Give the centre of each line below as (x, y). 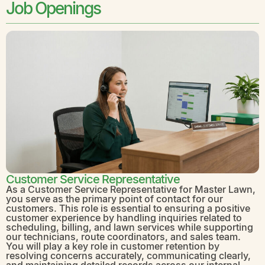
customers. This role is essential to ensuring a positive (128, 208)
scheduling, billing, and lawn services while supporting (130, 227)
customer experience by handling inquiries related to (124, 218)
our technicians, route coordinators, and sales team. (123, 237)
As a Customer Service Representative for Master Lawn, (131, 189)
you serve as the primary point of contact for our (114, 199)
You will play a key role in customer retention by (113, 246)
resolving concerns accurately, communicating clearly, (128, 256)
